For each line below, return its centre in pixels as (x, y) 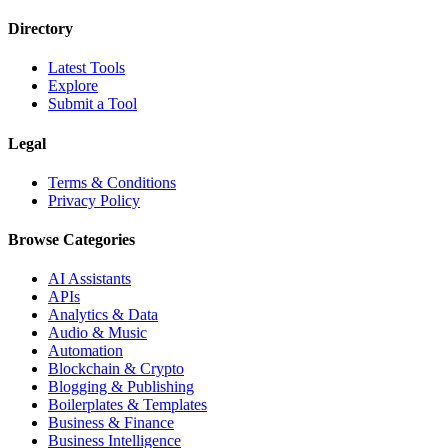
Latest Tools (86, 68)
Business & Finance (111, 423)
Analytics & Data (103, 315)
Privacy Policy (94, 200)
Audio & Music (97, 333)
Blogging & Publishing (121, 387)
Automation (85, 351)
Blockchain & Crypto (116, 369)
